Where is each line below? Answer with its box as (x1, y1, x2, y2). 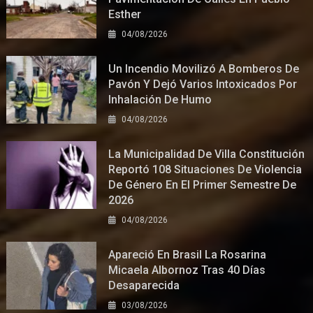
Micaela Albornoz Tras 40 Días (108, 263, 266, 277)
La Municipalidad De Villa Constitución (108, 147, 305, 161)
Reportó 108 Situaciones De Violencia (108, 163, 303, 177)
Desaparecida (108, 279, 180, 293)
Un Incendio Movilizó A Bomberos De (108, 62, 300, 76)
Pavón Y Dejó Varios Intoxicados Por (108, 78, 298, 92)
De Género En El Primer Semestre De (108, 178, 297, 192)
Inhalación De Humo (108, 93, 212, 107)
